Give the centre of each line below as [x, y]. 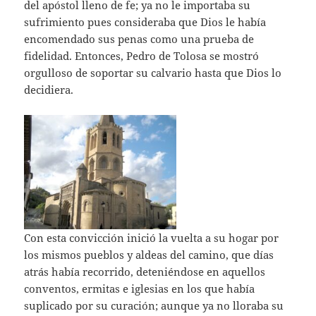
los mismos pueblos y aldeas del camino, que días [149, 254]
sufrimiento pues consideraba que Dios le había [145, 22]
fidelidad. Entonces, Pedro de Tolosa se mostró [142, 55]
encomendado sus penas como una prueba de [139, 38]
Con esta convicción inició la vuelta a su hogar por [152, 237]
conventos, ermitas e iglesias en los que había [140, 288]
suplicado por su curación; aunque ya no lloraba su [154, 305]
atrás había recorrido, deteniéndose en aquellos [145, 271]
